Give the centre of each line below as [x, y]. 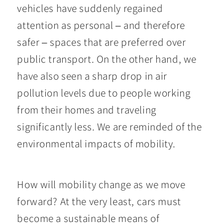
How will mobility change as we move [101, 184]
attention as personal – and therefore [101, 25]
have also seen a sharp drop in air [92, 76]
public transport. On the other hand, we [107, 59]
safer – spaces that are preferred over [102, 42]
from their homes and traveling [87, 110]
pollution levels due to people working [104, 93]
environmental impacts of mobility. [96, 144]
